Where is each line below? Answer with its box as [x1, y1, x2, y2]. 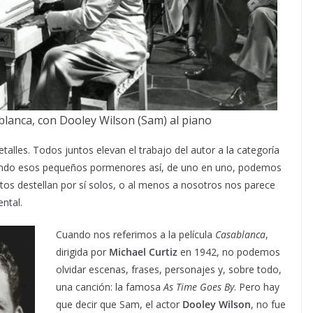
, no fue [251, 298, 286, 311]
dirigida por [56, 245, 109, 259]
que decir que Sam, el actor [56, 298, 182, 311]
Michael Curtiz [109, 245, 177, 259]
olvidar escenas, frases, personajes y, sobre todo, [56, 263, 282, 276]
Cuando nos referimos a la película [56, 228, 215, 241]
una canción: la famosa [56, 280, 163, 293]
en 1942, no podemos [177, 245, 280, 259]
